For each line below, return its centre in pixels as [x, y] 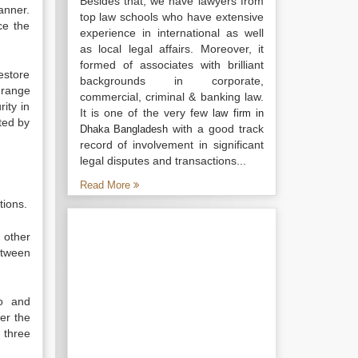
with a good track [216, 129]
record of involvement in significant [171, 145]
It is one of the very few [146, 113]
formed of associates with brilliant [171, 65]
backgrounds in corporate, [171, 81]
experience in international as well [171, 33]
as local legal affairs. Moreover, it [171, 49]
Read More [106, 185]
